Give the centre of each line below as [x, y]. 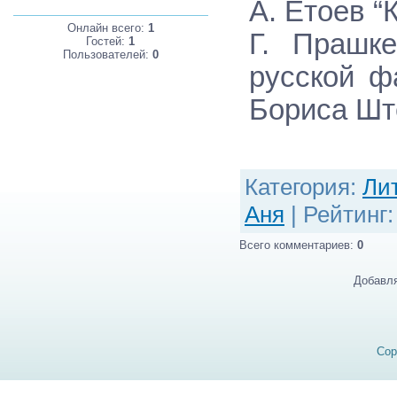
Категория [297, 187]
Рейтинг [345, 215]
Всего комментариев [295, 245]
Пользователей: [108, 55]
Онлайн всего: [108, 28]
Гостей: [108, 42]
